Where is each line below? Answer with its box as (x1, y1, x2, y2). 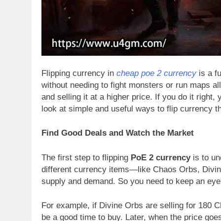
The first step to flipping (41, 152, 131, 162)
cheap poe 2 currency (116, 68, 196, 78)
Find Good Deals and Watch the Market (41, 128, 194, 138)
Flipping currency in (41, 68, 116, 78)
